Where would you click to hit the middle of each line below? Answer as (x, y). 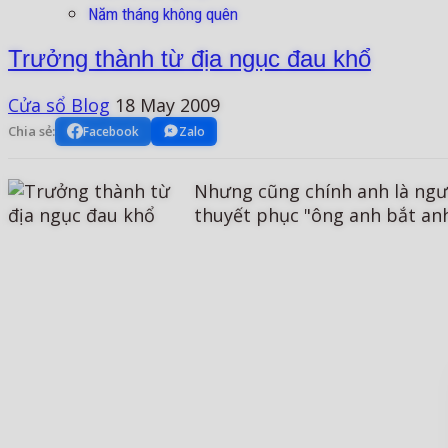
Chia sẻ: (31, 131)
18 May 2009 (167, 104)
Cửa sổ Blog (59, 104)
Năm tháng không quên (163, 14)
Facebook (111, 131)
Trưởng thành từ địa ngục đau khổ (189, 58)
